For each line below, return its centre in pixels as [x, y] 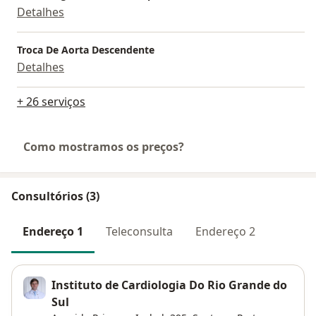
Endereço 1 [53, 231]
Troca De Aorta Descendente [86, 49]
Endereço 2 [225, 231]
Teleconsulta [139, 231]
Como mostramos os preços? [104, 146]
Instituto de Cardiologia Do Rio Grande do [169, 285]
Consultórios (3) [55, 196]
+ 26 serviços [51, 101]
